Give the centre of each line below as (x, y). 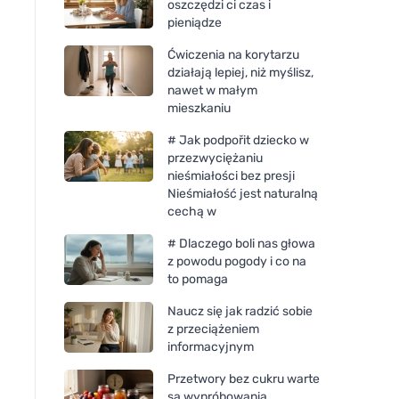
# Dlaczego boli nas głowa (241, 243)
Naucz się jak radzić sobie (240, 311)
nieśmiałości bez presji (231, 175)
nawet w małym (212, 90)
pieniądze (195, 22)
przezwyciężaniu (215, 158)
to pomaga (198, 279)
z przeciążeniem (213, 329)
